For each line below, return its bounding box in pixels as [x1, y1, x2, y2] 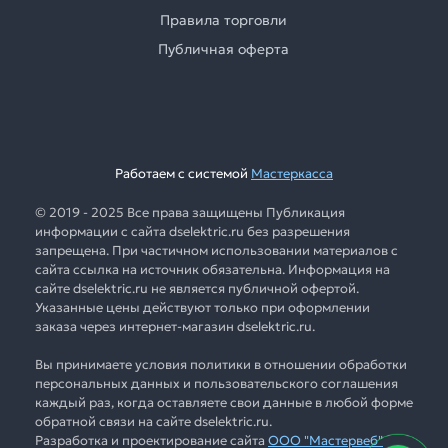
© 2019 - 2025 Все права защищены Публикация [35, 203, 345, 221]
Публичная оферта [158, 39, 290, 58]
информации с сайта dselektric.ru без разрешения [35, 222, 350, 240]
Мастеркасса [251, 164, 333, 182]
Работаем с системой [115, 164, 251, 182]
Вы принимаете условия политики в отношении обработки [35, 355, 407, 373]
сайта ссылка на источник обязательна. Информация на [35, 260, 390, 278]
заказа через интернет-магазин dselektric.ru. [35, 317, 315, 335]
